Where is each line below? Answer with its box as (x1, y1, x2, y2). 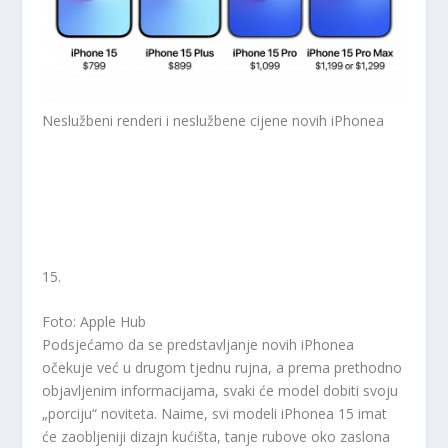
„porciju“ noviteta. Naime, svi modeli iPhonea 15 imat (42, 404, 388, 424)
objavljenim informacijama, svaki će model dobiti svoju (42, 381, 399, 401)
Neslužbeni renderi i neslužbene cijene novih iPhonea (42, 110, 385, 130)
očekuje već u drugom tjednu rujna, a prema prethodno (42, 358, 403, 378)
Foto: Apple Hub (42, 312, 147, 332)
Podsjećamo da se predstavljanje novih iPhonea (42, 335, 355, 355)
